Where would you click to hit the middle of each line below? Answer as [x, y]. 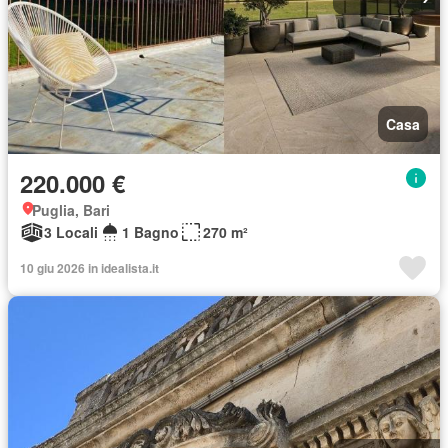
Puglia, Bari [71, 210]
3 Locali [71, 232]
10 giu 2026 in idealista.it [89, 268]
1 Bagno [150, 232]
